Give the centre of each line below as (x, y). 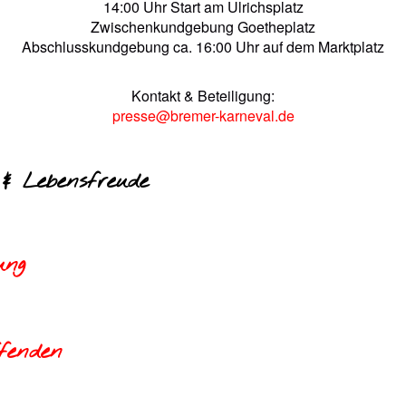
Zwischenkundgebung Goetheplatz (203, 27)
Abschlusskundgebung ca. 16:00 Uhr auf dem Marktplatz (203, 47)
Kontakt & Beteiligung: (203, 96)
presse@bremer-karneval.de (203, 116)
